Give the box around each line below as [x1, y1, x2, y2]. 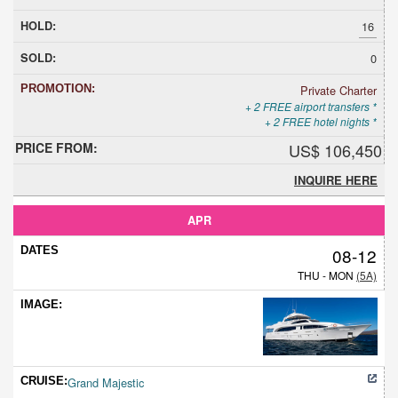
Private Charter [300, 81, 377, 99]
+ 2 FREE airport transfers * [245, 98, 377, 114]
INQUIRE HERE [294, 171, 378, 188]
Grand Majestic [68, 373, 144, 391]
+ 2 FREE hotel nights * [265, 113, 377, 129]
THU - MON [298, 267, 356, 283]
